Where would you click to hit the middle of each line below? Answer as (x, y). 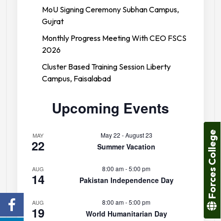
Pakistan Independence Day (126, 180)
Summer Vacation (126, 147)
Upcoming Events (110, 108)
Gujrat (53, 21)
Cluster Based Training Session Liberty (106, 67)
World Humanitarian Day (126, 214)
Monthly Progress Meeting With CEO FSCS (114, 38)
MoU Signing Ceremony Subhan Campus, (110, 9)
